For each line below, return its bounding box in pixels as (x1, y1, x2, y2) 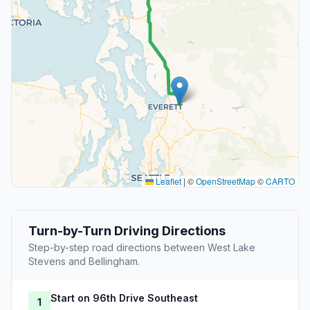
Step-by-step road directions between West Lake (28, 241, 255, 254)
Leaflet (154, 175, 181, 188)
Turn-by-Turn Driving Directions (28, 224, 226, 239)
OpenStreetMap (196, 175, 255, 188)
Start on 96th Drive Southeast (51, 292, 198, 304)
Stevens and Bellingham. (28, 255, 140, 268)
